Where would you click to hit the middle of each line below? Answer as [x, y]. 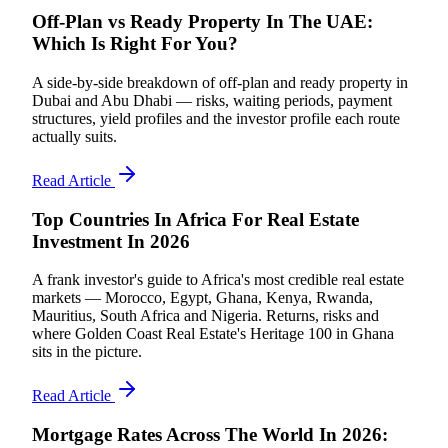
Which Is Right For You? [135, 44]
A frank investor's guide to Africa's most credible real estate [218, 280]
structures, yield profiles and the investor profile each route [216, 118]
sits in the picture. [87, 352]
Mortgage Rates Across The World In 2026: [210, 435]
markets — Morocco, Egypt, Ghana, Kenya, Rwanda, [202, 298]
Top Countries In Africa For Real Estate [195, 219]
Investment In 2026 [111, 241]
